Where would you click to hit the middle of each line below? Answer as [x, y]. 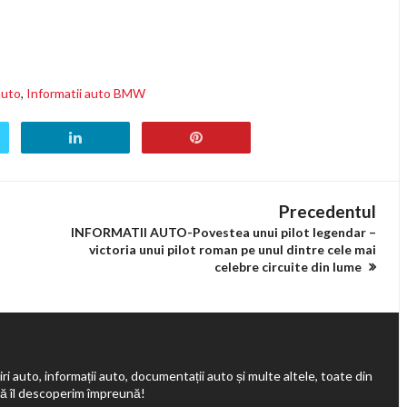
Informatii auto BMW [86, 93]
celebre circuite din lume [289, 267]
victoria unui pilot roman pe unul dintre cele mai [233, 249]
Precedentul [328, 211]
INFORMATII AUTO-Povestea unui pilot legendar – [223, 232]
